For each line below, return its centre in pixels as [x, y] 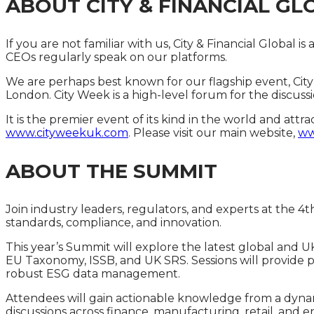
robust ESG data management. [93, 274]
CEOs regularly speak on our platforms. [116, 57]
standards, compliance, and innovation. [115, 223]
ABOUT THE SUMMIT [111, 171]
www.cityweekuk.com [67, 133]
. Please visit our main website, [213, 133]
